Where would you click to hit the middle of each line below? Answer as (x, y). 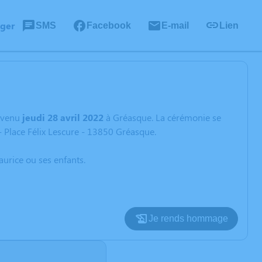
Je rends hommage (188, 218)
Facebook (109, 25)
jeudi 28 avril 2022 (63, 117)
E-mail (175, 25)
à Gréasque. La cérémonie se (162, 117)
